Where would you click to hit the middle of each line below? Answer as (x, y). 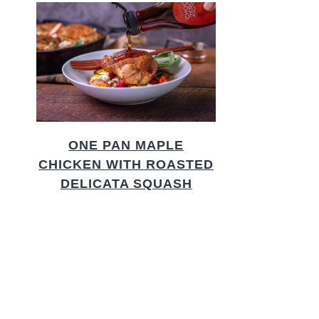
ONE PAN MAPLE (126, 146)
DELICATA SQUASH (126, 184)
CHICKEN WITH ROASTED (126, 165)
